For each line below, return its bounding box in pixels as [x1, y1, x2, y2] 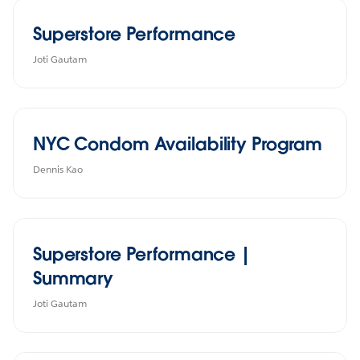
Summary [33, 266, 114, 289]
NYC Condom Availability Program [33, 132, 323, 155]
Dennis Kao [33, 162, 83, 176]
